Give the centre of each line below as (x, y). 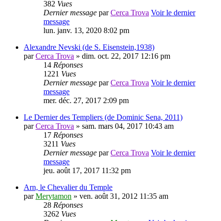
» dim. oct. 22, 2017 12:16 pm (122, 56)
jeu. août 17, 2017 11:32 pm (87, 171)
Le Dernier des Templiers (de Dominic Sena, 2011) (103, 117)
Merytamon (54, 196)
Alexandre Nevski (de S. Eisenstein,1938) (89, 47)
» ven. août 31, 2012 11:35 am (120, 196)
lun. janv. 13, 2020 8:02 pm (86, 31)
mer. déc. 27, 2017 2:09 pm (86, 101)
